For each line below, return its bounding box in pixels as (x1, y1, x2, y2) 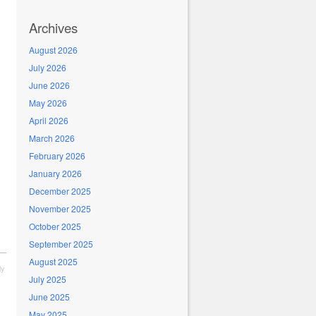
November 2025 (29, 202, 91, 214)
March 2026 (29, 132, 75, 144)
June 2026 (29, 79, 70, 91)
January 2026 (29, 167, 82, 179)
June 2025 (29, 291, 70, 303)
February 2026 (29, 150, 85, 162)
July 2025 (29, 273, 66, 285)
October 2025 (29, 220, 81, 232)
